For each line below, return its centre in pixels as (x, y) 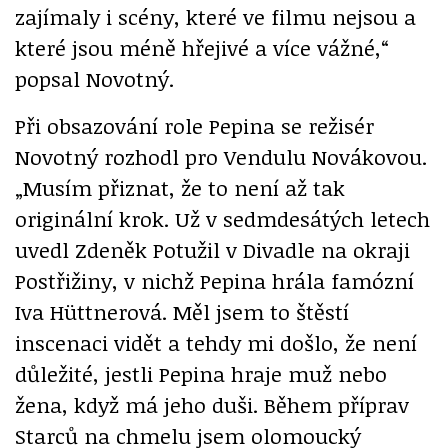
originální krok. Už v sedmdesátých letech (222, 218)
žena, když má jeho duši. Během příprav (212, 404)
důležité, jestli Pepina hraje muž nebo (201, 373)
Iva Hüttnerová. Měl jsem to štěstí (182, 311)
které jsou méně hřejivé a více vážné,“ (202, 47)
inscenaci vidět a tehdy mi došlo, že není (216, 342)
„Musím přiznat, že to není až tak (180, 187)
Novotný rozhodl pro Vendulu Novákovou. (221, 156)
